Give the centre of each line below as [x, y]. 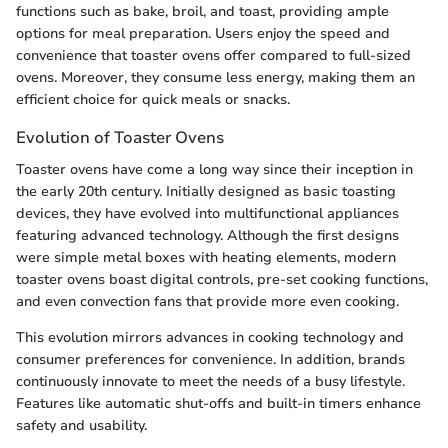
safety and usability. [81, 425]
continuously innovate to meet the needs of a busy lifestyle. [210, 381]
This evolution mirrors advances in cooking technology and [210, 337]
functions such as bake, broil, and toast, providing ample [202, 12]
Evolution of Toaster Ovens [120, 138]
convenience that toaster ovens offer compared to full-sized [213, 56]
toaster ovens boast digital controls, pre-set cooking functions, [222, 279]
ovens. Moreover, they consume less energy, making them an [215, 78]
